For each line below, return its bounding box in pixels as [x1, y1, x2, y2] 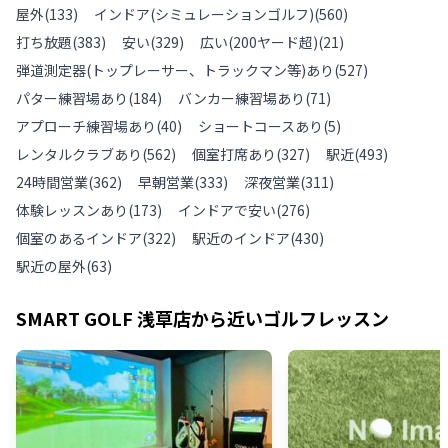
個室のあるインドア [16, 227, 142, 248]
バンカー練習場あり [178, 87, 305, 108]
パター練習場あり [16, 87, 128, 108]
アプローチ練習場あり [16, 115, 156, 136]
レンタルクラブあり [16, 143, 142, 164]
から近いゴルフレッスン [191, 304, 389, 331]
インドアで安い [178, 199, 276, 220]
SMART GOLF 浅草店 [16, 304, 191, 331]
